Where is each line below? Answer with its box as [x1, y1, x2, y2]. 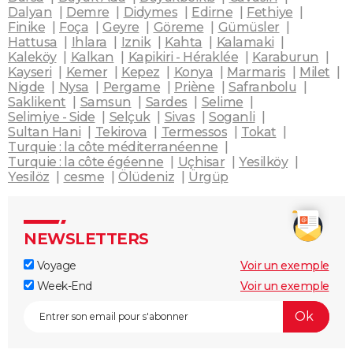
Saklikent [8, 94, 66, 110]
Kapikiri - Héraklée [128, 49, 238, 65]
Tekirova [95, 124, 147, 139]
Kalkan [70, 49, 114, 65]
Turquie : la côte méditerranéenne [8, 139, 218, 154]
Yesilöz [8, 169, 50, 184]
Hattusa [8, 34, 58, 50]
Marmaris [227, 64, 285, 80]
